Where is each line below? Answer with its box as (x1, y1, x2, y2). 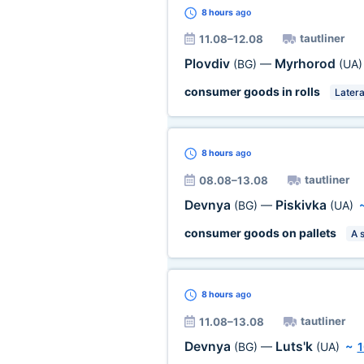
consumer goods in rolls (184, 84, 320, 98)
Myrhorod (274, 56, 339, 71)
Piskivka (275, 197, 330, 213)
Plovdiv (184, 56, 233, 71)
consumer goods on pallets (184, 226, 336, 240)
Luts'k (275, 339, 316, 354)
